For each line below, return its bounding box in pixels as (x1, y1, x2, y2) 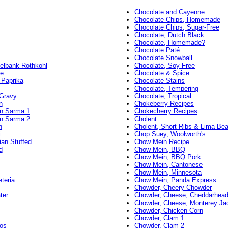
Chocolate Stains (134, 77, 185, 85)
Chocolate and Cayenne (134, 8, 205, 16)
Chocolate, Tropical (134, 92, 191, 100)
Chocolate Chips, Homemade (134, 16, 220, 24)
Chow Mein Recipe (134, 138, 189, 146)
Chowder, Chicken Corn (134, 207, 203, 215)
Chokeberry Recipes (134, 100, 194, 108)
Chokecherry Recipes (134, 107, 197, 116)
